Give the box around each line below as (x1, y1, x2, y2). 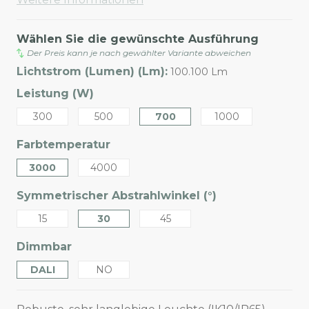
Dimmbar (17, 240, 72, 254)
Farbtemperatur (17, 138, 110, 152)
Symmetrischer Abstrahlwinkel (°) (17, 189, 217, 203)
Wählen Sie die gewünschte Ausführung (17, 32, 259, 46)
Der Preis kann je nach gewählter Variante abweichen (27, 48, 252, 59)
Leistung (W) (17, 87, 94, 101)
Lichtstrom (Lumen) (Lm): (17, 65, 168, 79)
